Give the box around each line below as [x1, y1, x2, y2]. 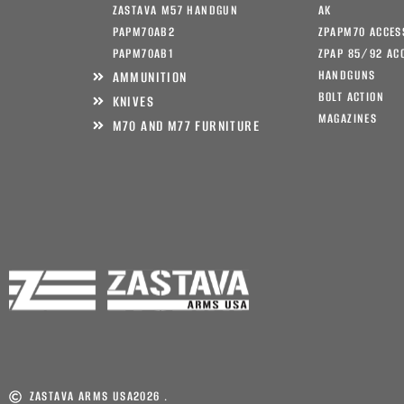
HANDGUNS [317, 66, 376, 84]
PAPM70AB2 [112, 23, 176, 41]
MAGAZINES [317, 109, 378, 127]
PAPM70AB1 [112, 44, 174, 62]
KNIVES [112, 91, 154, 111]
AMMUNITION [112, 67, 188, 87]
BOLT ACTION [317, 87, 384, 106]
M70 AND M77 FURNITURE [112, 115, 260, 135]
